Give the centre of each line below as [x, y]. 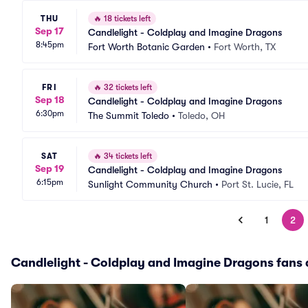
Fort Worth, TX [245, 47]
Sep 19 [49, 168]
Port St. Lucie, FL [257, 184]
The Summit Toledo [129, 115]
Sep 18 [49, 99]
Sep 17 [49, 31]
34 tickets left [127, 156]
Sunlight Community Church [150, 184]
